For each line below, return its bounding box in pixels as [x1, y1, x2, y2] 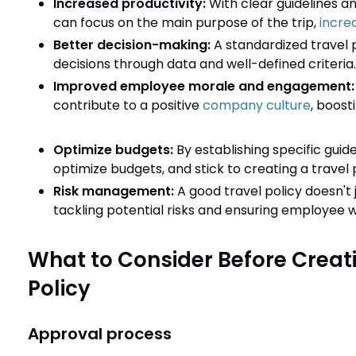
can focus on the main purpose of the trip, [52, 14, 319, 32]
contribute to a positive [52, 96, 203, 114]
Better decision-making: [52, 36, 211, 54]
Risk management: [52, 182, 177, 200]
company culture [202, 96, 311, 114]
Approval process [27, 323, 172, 345]
